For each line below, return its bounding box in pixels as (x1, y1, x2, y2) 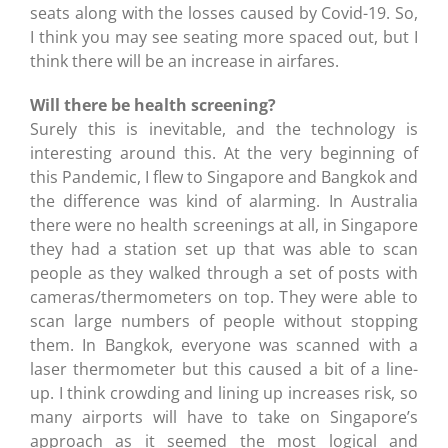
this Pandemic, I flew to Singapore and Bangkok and (30, 165, 418, 188)
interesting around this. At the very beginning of (30, 141, 418, 164)
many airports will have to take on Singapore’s (30, 405, 418, 428)
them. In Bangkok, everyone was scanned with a (30, 333, 418, 356)
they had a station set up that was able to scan (30, 237, 418, 260)
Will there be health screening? (30, 93, 276, 116)
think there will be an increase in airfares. (30, 49, 339, 72)
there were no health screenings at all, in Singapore (30, 213, 418, 236)
